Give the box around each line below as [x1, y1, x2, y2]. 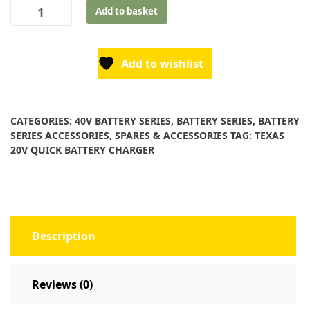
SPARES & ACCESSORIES [115, 129, 228, 143]
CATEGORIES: [10, 114, 75, 128]
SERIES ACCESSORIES [10, 129, 109, 143]
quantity [10, 82, 53, 98]
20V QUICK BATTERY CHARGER [10, 143, 154, 157]
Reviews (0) [32, 277, 93, 293]
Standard [10, 33, 58, 48]
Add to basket [95, 4, 158, 17]
